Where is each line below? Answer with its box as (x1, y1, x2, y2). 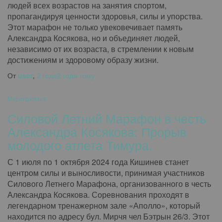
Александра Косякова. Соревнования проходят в (7, 189, 189, 200)
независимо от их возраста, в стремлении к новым (7, 43, 194, 55)
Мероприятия (7, 94, 47, 103)
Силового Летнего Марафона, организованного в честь (7, 178, 211, 189)
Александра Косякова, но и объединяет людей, (7, 32, 180, 44)
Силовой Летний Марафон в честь (7, 109, 206, 127)
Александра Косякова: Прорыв (7, 122, 186, 140)
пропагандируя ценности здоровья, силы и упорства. (7, 10, 203, 22)
